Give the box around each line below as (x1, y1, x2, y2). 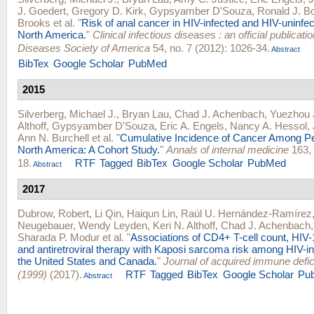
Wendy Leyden (78, 219, 147, 231)
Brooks (18, 16, 50, 29)
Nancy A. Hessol (230, 119, 307, 132)
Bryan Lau (122, 107, 169, 120)
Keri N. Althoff (153, 219, 215, 231)
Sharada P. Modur (18, 231, 100, 243)
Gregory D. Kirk (71, 4, 144, 17)
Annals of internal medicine (166, 143, 289, 156)
